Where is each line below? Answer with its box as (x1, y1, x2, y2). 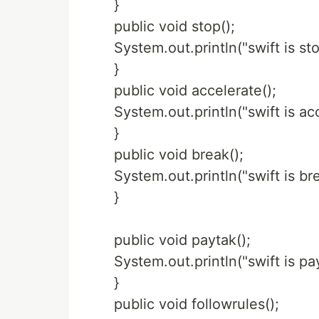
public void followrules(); (114, 296, 279, 313)
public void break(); (114, 146, 244, 163)
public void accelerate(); (114, 82, 276, 99)
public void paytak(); (114, 231, 251, 249)
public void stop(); (114, 18, 235, 35)
